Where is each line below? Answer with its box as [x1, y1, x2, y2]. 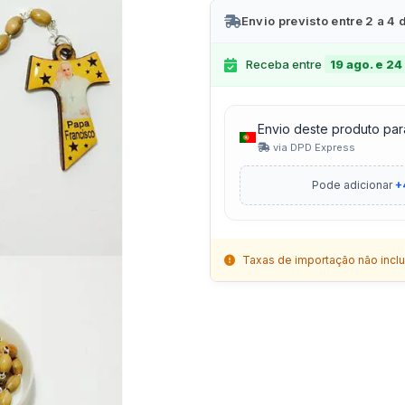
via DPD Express [269, 141, 355, 155]
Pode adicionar [312, 178, 396, 193]
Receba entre [245, 57, 325, 72]
